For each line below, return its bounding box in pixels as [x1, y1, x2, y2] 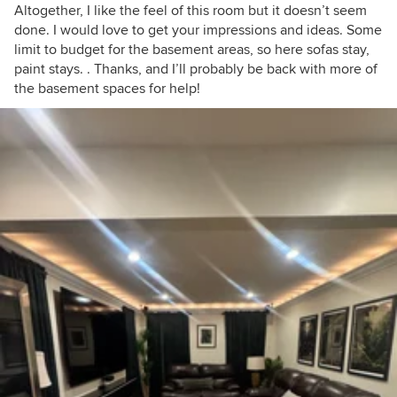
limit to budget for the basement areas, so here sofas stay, [14, 41, 370, 58]
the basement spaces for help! [14, 80, 200, 97]
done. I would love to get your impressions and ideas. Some [14, 21, 382, 39]
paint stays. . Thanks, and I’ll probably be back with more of [14, 60, 378, 78]
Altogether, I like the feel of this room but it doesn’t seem [14, 2, 367, 19]
